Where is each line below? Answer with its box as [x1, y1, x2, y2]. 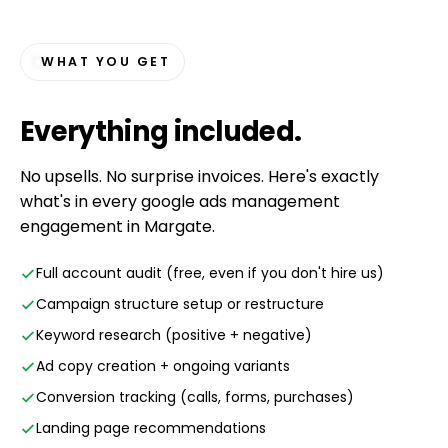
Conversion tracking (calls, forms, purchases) [36, 387, 354, 407]
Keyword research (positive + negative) [36, 325, 312, 345]
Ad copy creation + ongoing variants [36, 356, 290, 376]
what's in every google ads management [20, 190, 340, 213]
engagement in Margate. [20, 215, 215, 238]
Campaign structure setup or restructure [36, 294, 324, 314]
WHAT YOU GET [41, 53, 170, 70]
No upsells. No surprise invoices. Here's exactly [20, 165, 379, 188]
